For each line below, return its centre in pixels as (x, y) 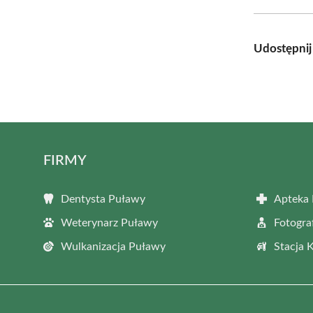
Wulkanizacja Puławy (113, 246)
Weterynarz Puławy (109, 223)
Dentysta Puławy (103, 199)
